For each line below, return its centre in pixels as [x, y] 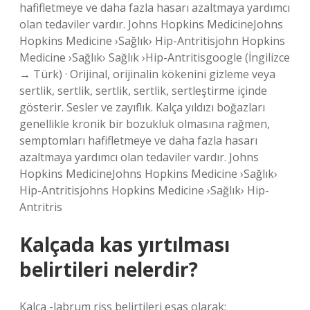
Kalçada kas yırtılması [125, 244]
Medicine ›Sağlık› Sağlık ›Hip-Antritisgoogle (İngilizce [155, 57]
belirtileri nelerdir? [109, 269]
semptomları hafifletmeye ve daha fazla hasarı [138, 140]
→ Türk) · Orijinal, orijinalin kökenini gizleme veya [147, 74]
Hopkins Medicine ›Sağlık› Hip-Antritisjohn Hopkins [152, 41]
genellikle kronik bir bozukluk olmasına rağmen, [145, 124]
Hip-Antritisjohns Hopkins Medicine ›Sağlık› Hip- [144, 190]
